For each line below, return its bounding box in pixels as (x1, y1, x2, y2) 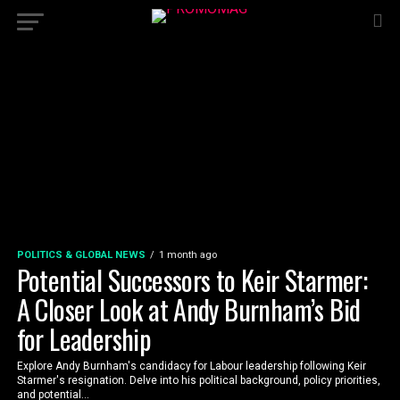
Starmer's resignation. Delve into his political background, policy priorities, (16, 374, 380, 387)
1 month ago (158, 249, 217, 261)
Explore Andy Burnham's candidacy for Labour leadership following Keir (16, 360, 366, 372)
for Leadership (16, 319, 152, 359)
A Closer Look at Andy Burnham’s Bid (16, 289, 361, 329)
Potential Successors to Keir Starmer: (16, 260, 368, 300)
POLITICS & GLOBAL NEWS (16, 249, 146, 261)
